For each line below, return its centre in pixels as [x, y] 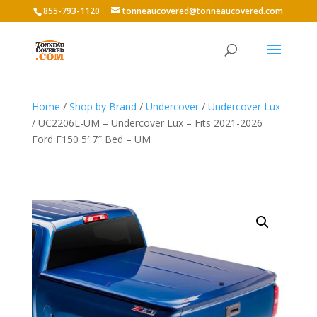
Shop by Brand [103, 106]
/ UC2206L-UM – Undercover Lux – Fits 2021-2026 [147, 123]
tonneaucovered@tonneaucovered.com [203, 11]
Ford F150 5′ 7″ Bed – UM [91, 139]
